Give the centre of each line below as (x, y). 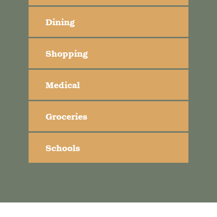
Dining (60, 22)
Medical (63, 85)
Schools (63, 147)
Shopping (67, 53)
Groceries (66, 116)
